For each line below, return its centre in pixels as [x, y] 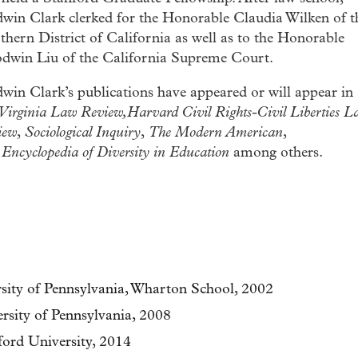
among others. [278, 153]
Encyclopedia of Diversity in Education [117, 153]
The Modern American [216, 133]
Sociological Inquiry [83, 133]
